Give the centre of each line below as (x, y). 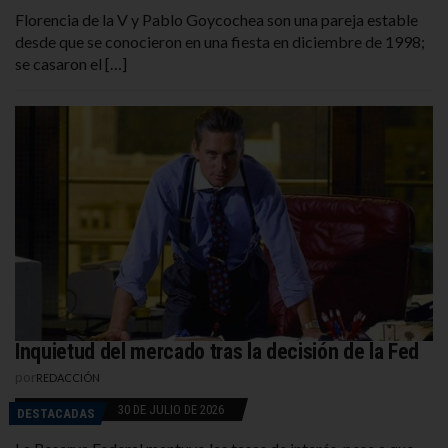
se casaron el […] (71, 63)
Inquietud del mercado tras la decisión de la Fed (217, 351)
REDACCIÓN (68, 377)
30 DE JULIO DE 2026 (171, 409)
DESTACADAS (56, 413)
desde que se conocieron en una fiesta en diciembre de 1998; (220, 41)
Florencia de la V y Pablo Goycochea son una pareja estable (216, 19)
